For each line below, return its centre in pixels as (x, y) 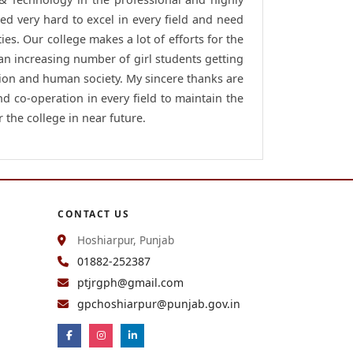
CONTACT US (93, 214)
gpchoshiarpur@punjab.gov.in (157, 304)
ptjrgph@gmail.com (129, 282)
